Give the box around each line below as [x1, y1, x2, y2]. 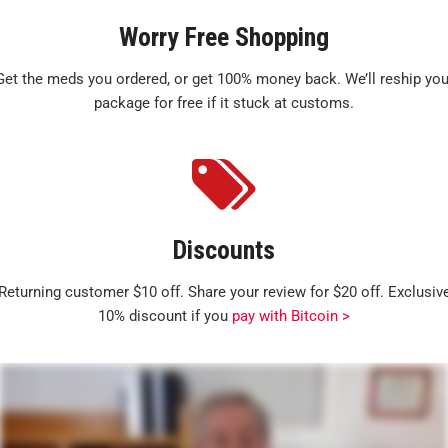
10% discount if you [98, 307, 232, 325]
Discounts [173, 235, 275, 265]
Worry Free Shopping [119, 22, 329, 52]
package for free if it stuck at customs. [94, 94, 354, 112]
